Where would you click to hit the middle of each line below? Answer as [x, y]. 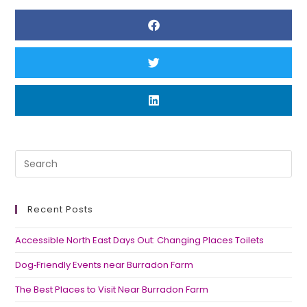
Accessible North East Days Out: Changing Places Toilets [140, 240]
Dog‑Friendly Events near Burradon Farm [105, 265]
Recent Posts [61, 209]
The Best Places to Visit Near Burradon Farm [112, 290]
